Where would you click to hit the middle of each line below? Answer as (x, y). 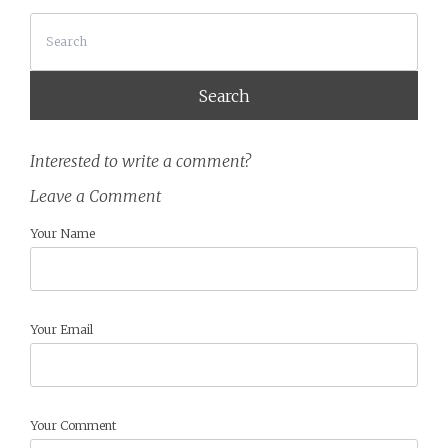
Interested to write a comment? (140, 161)
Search (50, 26)
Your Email (61, 329)
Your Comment (73, 425)
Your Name (62, 233)
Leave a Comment (95, 195)
